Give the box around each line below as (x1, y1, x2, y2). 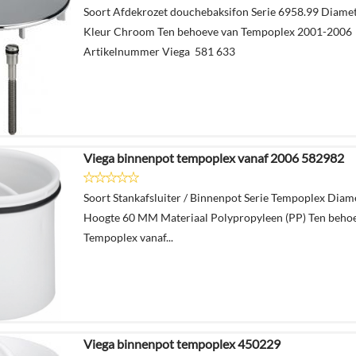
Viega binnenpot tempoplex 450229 (83, 335, 281, 351)
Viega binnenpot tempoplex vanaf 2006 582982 (83, 149, 344, 165)
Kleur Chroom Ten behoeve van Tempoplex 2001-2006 (83, 24, 352, 38)
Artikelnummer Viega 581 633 (83, 44, 235, 58)
